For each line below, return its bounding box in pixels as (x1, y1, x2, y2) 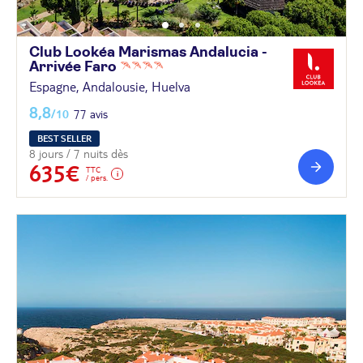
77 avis (74, 106, 108, 122)
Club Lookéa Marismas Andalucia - (29, 45, 267, 60)
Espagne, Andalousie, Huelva (29, 78, 190, 95)
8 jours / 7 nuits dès (29, 146, 128, 161)
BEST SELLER (37, 132, 92, 144)
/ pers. (86, 172, 108, 182)
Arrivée (29, 59, 84, 75)
